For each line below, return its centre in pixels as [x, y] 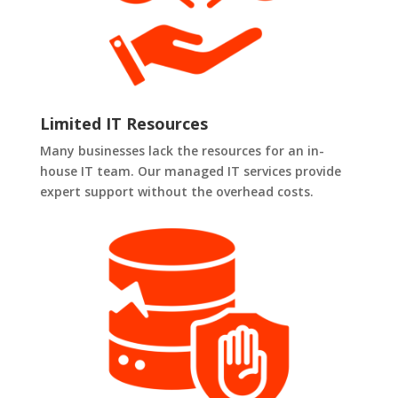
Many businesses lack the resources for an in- [182, 151]
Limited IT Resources [123, 124]
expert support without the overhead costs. [176, 192]
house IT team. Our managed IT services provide [190, 171]
